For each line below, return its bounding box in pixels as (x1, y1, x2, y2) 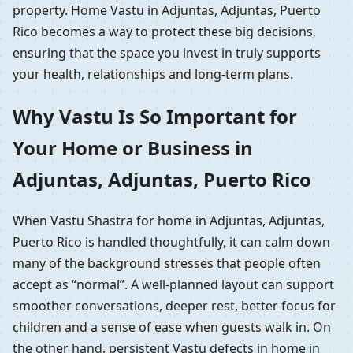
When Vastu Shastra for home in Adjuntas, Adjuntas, (13, 212, 325, 230)
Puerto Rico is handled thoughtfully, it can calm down (13, 233, 330, 251)
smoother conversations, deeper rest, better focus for (13, 297, 336, 315)
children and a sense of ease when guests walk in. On (13, 318, 331, 336)
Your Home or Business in (13, 134, 253, 161)
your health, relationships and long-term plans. (13, 65, 293, 83)
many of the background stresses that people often (13, 255, 321, 273)
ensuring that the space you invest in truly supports (13, 43, 321, 61)
